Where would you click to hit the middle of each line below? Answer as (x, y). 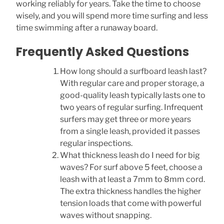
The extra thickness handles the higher (130, 191)
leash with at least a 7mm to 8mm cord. (132, 179)
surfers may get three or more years (125, 119)
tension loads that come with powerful (131, 203)
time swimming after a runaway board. (87, 27)
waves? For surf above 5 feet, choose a (131, 167)
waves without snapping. (106, 215)
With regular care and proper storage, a (132, 83)
